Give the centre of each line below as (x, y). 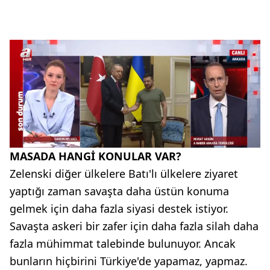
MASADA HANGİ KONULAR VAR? (96, 156)
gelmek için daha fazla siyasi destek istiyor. (119, 209)
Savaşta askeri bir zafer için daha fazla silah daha (134, 226)
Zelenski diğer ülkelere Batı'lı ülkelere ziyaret (124, 174)
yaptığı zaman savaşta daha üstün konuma (119, 191)
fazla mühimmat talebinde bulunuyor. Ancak (123, 244)
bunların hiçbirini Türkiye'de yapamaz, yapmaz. (129, 261)
